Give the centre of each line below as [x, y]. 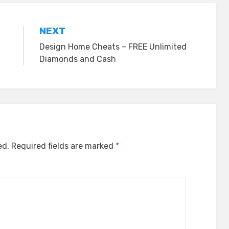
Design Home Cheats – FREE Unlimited [113, 47]
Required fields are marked [63, 146]
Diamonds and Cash [77, 59]
